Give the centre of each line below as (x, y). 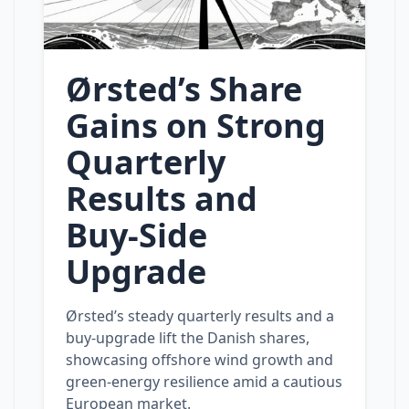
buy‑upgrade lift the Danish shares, (188, 338)
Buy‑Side (136, 235)
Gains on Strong (196, 126)
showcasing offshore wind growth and (199, 360)
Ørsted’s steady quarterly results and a (200, 316)
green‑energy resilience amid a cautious (204, 382)
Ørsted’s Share (184, 89)
